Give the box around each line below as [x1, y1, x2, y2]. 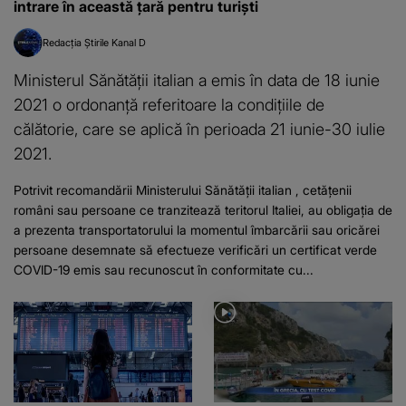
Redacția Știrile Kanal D [43, 35, 146, 49]
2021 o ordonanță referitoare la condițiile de [14, 93, 324, 114]
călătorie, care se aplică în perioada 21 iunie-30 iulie [14, 118, 385, 139]
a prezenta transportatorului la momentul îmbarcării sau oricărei [14, 221, 380, 237]
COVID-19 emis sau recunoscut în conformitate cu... [14, 261, 314, 277]
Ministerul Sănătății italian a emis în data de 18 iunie [14, 69, 380, 90]
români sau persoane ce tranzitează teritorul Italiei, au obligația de [14, 201, 392, 217]
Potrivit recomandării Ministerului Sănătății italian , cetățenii [14, 181, 352, 198]
